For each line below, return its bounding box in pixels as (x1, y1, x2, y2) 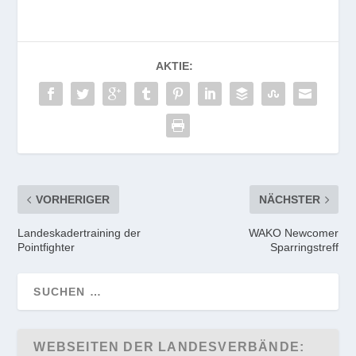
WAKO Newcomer (248, 226, 339, 240)
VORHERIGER (36, 193, 110, 207)
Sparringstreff (269, 241, 339, 254)
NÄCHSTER (258, 193, 320, 207)
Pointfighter (17, 241, 75, 254)
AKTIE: (155, 60, 193, 73)
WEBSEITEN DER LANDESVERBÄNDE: (33, 340, 305, 354)
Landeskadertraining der (17, 226, 141, 240)
